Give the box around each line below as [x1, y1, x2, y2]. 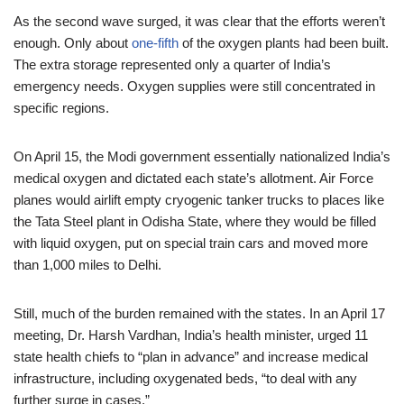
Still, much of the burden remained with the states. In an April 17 [14, 306, 385, 321]
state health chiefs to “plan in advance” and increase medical [14, 349, 368, 364]
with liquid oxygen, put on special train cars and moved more [14, 235, 368, 251]
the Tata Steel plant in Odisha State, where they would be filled [14, 214, 376, 229]
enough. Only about [14, 35, 132, 50]
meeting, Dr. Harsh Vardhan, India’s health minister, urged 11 [14, 327, 368, 343]
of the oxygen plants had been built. [179, 35, 389, 50]
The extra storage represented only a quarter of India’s [14, 57, 331, 72]
